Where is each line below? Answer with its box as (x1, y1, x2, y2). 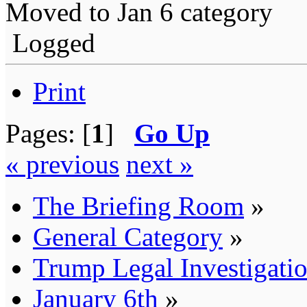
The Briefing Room (33, 191, 244, 221)
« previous (5, 149, 119, 179)
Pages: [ (5, 118, 91, 148)
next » (126, 149, 193, 179)
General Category (33, 221, 223, 251)
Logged (5, 27, 95, 58)
